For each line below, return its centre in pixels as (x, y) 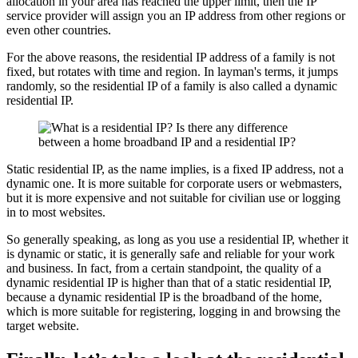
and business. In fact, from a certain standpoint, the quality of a (164, 268)
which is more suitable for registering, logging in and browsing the (173, 312)
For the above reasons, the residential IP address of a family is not (171, 58)
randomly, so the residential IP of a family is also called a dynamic (172, 86)
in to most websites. (56, 213)
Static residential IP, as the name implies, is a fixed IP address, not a (175, 169)
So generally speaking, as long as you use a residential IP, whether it (177, 240)
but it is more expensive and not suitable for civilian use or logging (173, 198)
